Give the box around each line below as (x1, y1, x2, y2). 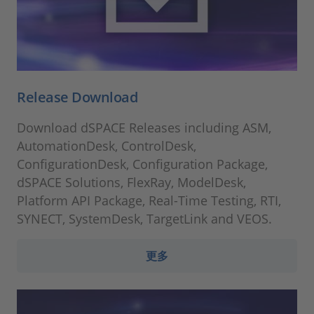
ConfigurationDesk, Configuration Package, (17, 155, 268, 172)
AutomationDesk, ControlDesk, (17, 137, 196, 154)
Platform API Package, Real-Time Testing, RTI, (17, 191, 281, 209)
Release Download (17, 87, 137, 107)
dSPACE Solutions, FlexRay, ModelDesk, (17, 173, 246, 191)
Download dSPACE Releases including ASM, (17, 118, 271, 136)
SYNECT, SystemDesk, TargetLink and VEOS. (17, 210, 272, 227)
